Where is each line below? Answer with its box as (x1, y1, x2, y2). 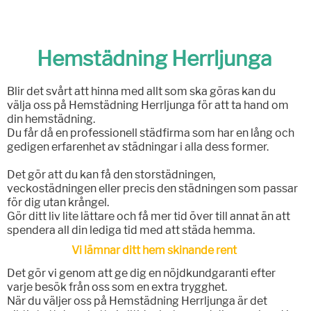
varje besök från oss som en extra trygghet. (6, 280, 227, 294)
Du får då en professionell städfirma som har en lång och (6, 126, 294, 140)
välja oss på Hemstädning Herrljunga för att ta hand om (6, 99, 289, 112)
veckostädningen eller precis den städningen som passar (6, 182, 298, 196)
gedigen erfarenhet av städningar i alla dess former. (6, 140, 269, 154)
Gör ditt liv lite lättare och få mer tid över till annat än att (6, 210, 290, 224)
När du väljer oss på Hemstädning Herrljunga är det (6, 294, 267, 308)
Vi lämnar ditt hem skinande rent (71, 244, 237, 258)
